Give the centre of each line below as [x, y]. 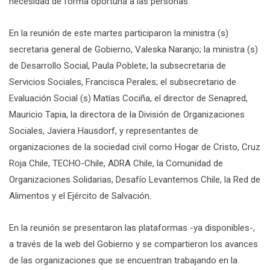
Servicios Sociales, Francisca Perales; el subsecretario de [123, 82]
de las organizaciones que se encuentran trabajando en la [123, 260]
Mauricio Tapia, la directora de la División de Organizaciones [127, 114]
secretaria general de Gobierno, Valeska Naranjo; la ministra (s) [133, 49]
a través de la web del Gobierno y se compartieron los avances [133, 244]
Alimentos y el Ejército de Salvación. [80, 196]
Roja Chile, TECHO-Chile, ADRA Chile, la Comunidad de [116, 163]
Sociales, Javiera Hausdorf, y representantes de [104, 130]
